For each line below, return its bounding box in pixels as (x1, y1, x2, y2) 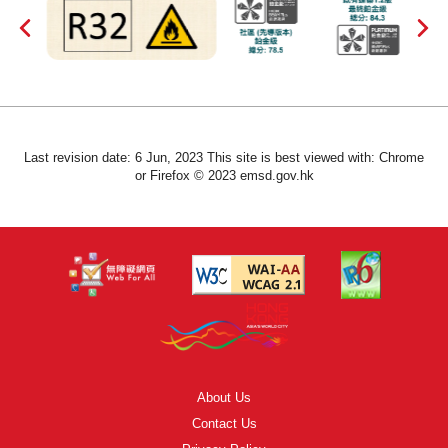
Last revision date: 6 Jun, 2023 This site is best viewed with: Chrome (24, 149, 424, 165)
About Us (197, 389, 251, 405)
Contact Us (191, 415, 257, 431)
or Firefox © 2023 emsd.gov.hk (134, 167, 314, 183)
